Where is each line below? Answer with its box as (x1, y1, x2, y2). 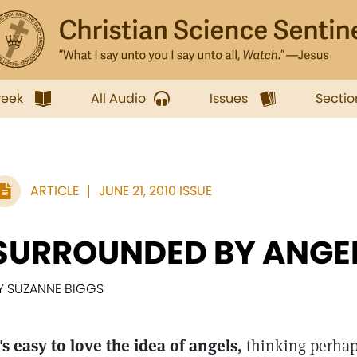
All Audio (91, 89, 146, 108)
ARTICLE (30, 182, 79, 200)
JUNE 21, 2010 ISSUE (99, 182, 212, 200)
